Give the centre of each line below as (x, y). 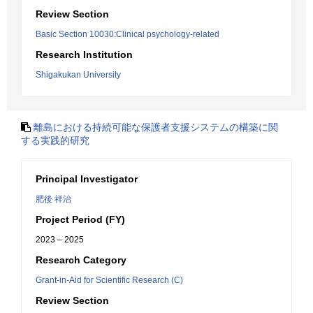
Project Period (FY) (80, 219)
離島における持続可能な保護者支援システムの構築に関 (156, 127)
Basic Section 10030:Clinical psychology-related (128, 34)
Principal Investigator (87, 179)
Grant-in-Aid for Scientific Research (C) (109, 280)
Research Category (81, 260)
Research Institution (84, 54)
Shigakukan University (78, 75)
